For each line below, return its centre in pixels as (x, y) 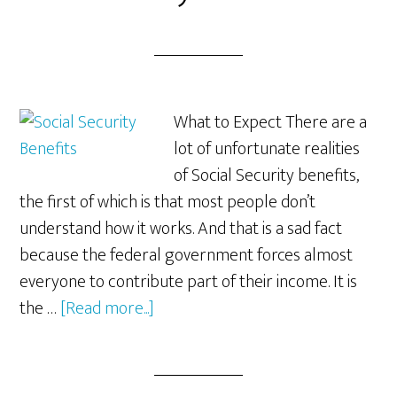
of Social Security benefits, (267, 175)
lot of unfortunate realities (267, 149)
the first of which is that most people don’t (168, 202)
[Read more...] (108, 308)
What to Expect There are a (271, 122)
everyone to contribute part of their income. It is (189, 282)
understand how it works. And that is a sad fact (181, 229)
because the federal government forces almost (187, 255)
